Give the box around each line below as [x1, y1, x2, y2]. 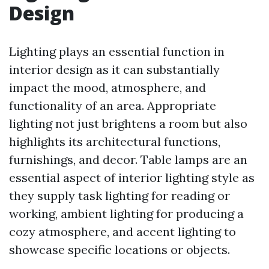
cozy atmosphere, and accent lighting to [9, 224, 236, 239]
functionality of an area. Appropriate [9, 98, 216, 113]
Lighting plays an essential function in [9, 44, 225, 59]
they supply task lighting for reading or [9, 188, 230, 203]
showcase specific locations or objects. [9, 242, 230, 257]
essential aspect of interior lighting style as [9, 170, 255, 185]
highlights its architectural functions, [9, 134, 220, 149]
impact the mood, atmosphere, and [9, 80, 206, 95]
